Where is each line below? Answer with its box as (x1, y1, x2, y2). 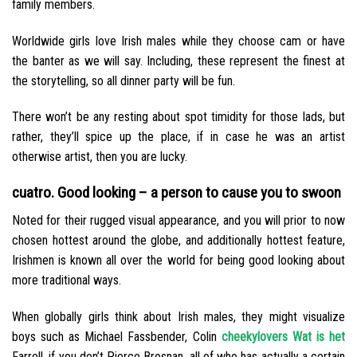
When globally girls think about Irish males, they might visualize (12, 308, 345, 324)
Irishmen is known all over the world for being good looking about (12, 252, 345, 268)
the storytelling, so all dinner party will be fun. (12, 73, 235, 88)
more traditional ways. (12, 272, 121, 288)
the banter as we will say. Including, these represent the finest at (12, 53, 345, 69)
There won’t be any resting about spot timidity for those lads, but (12, 109, 345, 125)
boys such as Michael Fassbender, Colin (12, 328, 222, 344)
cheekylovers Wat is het (221, 328, 346, 344)
